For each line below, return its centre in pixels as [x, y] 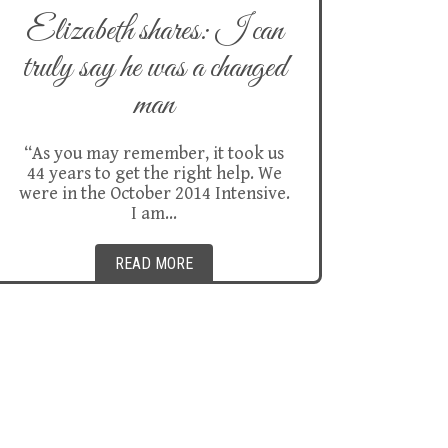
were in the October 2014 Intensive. [154, 193]
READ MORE [154, 263]
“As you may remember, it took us [154, 153]
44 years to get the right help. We [154, 173]
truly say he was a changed [154, 68]
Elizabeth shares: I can [154, 31]
